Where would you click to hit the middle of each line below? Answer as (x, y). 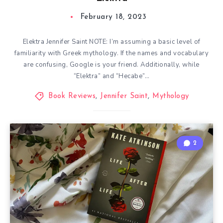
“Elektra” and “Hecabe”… (111, 76)
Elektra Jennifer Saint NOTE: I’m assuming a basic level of (111, 42)
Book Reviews (72, 96)
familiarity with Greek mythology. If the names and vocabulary (111, 53)
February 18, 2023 (113, 17)
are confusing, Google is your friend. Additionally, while (111, 65)
